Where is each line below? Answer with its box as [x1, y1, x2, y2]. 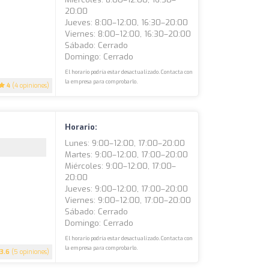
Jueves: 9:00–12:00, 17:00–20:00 [65, 183, 189, 194]
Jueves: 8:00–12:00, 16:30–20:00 [65, 17, 189, 28]
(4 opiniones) [10, 81, 50, 89]
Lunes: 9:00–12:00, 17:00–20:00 [65, 138, 186, 148]
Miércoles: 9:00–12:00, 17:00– [65, 160, 177, 171]
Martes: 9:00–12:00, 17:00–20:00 [65, 149, 189, 160]
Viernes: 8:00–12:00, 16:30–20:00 [65, 28, 192, 39]
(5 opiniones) [10, 247, 50, 256]
